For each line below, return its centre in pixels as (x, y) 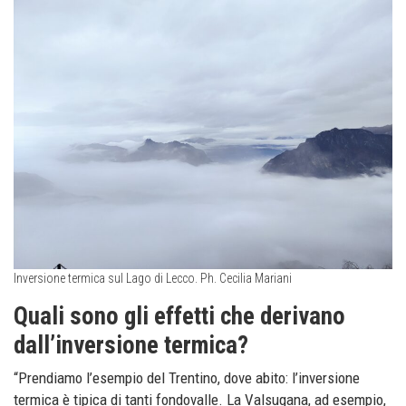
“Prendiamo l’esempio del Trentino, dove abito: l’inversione (187, 377)
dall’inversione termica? (131, 345)
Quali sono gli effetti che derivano (179, 316)
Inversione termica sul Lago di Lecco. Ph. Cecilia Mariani (153, 278)
